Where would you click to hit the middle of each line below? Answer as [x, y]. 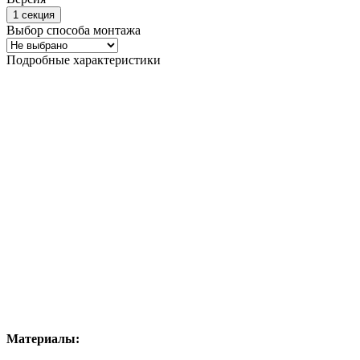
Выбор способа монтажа [74, 30]
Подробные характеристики [84, 59]
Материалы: [43, 339]
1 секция [34, 14]
